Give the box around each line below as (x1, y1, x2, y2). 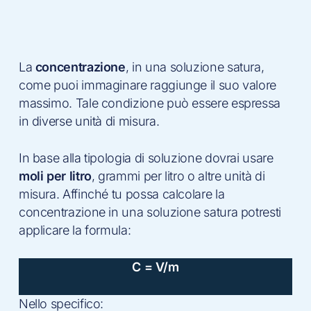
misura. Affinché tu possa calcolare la (18, 186, 225, 201)
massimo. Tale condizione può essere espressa (18, 95, 281, 110)
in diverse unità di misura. (18, 113, 160, 128)
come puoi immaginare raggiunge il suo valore (18, 77, 277, 92)
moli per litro (18, 168, 92, 183)
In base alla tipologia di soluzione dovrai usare (18, 150, 274, 165)
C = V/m (132, 259, 179, 274)
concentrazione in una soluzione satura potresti (18, 204, 281, 219)
